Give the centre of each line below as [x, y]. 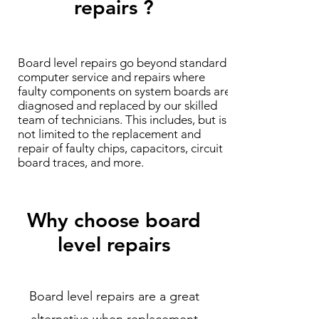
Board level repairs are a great [114, 296]
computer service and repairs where [111, 77]
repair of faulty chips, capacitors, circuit [120, 148]
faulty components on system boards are [124, 91]
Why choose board [114, 220]
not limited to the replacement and [109, 134]
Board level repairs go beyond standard [122, 63]
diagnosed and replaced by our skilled [117, 105]
